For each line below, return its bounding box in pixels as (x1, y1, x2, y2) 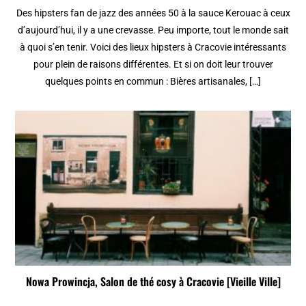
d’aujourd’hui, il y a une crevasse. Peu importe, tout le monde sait (17, 24, 289, 36)
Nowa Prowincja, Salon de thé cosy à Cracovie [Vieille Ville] (25, 273, 281, 290)
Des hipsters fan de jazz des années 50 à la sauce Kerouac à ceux (16, 7, 290, 18)
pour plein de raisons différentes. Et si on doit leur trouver (33, 58, 273, 70)
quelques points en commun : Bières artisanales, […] (45, 75, 261, 87)
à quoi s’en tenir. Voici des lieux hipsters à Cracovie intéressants (20, 41, 286, 53)
